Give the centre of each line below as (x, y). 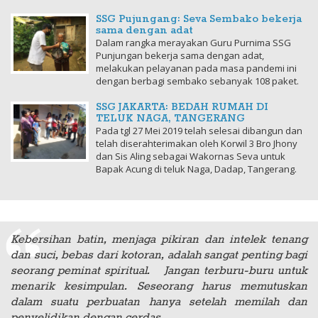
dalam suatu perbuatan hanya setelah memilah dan (159, 302)
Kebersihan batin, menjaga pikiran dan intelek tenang (159, 240)
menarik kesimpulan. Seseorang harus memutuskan (159, 287)
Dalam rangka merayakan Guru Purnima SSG (193, 43)
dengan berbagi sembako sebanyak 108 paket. (197, 81)
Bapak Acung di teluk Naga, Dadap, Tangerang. (196, 169)
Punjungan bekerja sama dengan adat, (180, 56)
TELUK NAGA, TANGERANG (170, 119)
